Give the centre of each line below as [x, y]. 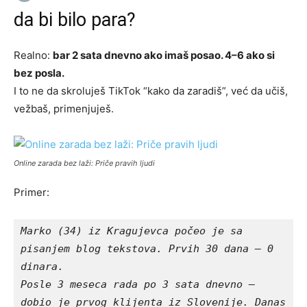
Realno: [33, 55]
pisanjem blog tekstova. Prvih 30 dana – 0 [147, 248]
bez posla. [39, 73]
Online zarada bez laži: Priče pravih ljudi [84, 163]
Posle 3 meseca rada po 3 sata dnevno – [138, 284]
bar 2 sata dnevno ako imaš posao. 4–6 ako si [164, 55]
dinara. [42, 266]
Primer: [32, 192]
